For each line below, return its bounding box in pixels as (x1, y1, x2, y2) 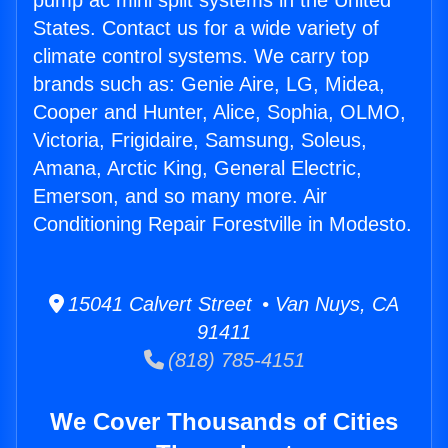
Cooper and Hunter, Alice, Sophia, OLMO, (33, 101, 406, 124)
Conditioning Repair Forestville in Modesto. (33, 213, 412, 236)
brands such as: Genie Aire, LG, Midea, (33, 73, 385, 96)
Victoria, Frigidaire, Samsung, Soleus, (33, 129, 367, 152)
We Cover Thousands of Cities (50, 408, 398, 436)
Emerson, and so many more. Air (33, 185, 327, 208)
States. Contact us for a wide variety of (33, 17, 379, 40)
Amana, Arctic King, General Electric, (33, 157, 362, 180)
